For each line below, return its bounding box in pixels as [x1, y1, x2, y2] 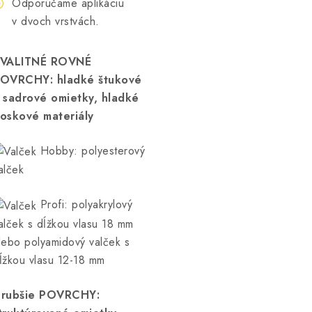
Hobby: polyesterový [40, 143, 145, 159]
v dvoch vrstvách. [12, 13, 100, 29]
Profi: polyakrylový [40, 196, 132, 213]
